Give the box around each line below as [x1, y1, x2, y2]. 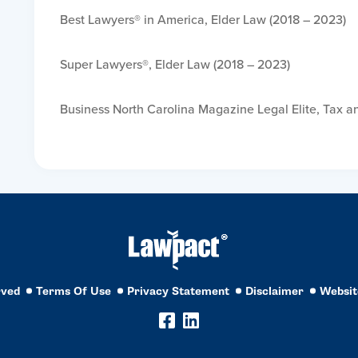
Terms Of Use [36, 284, 111, 298]
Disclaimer [245, 284, 304, 298]
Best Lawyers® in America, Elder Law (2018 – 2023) [59, 10, 346, 28]
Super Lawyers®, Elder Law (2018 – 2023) [59, 55, 290, 73]
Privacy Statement [127, 284, 229, 298]
